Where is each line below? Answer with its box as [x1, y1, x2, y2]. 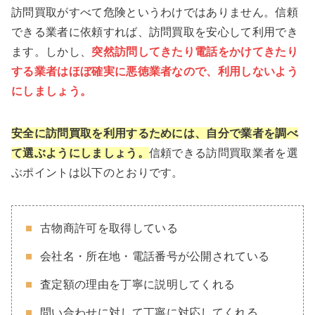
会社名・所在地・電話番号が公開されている [40, 250, 270, 263]
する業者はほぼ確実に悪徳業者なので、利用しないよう [11, 65, 299, 78]
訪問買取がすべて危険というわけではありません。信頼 [11, 6, 298, 19]
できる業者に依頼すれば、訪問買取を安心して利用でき [11, 26, 299, 39]
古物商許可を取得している [40, 222, 178, 235]
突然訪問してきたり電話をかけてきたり [91, 46, 299, 58]
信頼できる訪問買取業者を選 [148, 147, 299, 160]
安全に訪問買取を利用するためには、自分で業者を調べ [11, 127, 299, 140]
